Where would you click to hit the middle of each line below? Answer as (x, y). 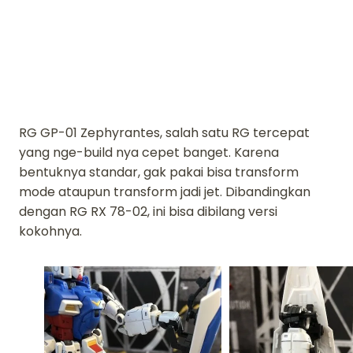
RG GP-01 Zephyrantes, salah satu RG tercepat (164, 132)
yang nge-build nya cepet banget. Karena (149, 152)
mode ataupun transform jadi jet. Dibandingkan (165, 191)
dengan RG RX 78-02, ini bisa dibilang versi (148, 211)
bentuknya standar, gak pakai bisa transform (159, 172)
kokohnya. (50, 231)
